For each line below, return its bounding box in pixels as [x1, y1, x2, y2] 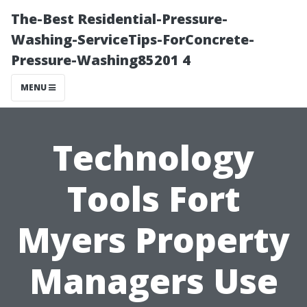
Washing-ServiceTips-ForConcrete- [11, 30, 254, 49]
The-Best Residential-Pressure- [11, 10, 228, 28]
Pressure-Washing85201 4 [11, 51, 191, 69]
